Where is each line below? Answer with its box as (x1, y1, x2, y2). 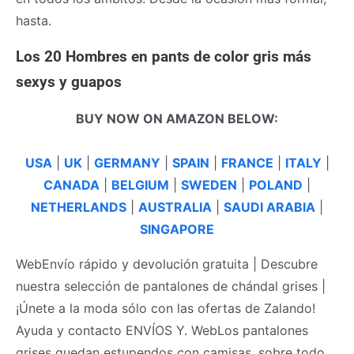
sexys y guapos (16, 73, 122, 91)
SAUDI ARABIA (224, 198, 315, 215)
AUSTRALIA (138, 198, 212, 215)
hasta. (16, 12, 51, 28)
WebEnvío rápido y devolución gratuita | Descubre (16, 255, 318, 272)
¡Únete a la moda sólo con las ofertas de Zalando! (16, 299, 315, 316)
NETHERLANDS (31, 198, 126, 215)
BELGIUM (111, 176, 169, 193)
